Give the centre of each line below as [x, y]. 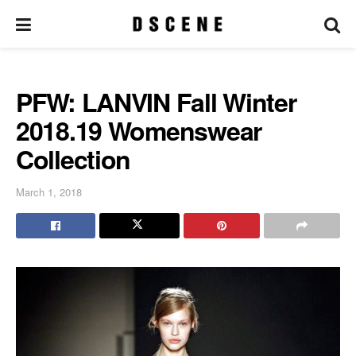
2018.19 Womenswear [139, 130]
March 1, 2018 [49, 192]
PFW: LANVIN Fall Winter [156, 102]
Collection [74, 159]
